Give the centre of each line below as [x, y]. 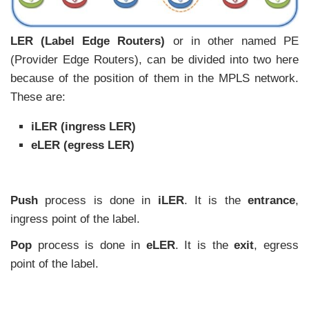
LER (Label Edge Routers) [88, 41]
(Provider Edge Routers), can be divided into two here [154, 60]
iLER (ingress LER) [83, 127]
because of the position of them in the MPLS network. [154, 79]
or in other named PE [232, 41]
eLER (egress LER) [83, 146]
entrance [272, 201]
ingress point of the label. [75, 219]
